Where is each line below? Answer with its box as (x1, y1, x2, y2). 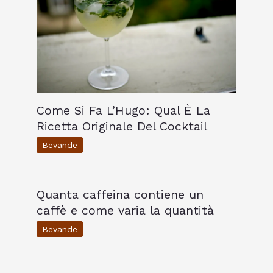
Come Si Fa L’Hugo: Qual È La (37, 102, 210, 118)
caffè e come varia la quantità (37, 202, 214, 218)
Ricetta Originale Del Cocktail (37, 118, 207, 133)
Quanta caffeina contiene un (37, 186, 204, 202)
